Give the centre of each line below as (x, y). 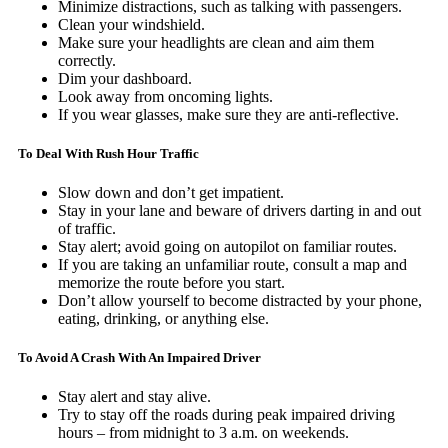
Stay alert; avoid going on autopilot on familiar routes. (227, 247)
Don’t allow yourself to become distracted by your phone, (240, 301)
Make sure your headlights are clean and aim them (216, 42)
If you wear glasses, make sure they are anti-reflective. (228, 114)
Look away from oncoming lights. (165, 96)
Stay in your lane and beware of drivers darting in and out (239, 211)
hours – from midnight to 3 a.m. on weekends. (203, 433)
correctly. (87, 60)
